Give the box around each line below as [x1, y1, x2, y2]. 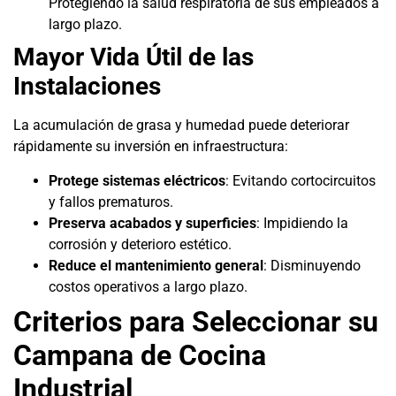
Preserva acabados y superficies [49, 214, 256, 232]
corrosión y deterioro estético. [49, 235, 232, 253]
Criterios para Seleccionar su [13, 304, 378, 339]
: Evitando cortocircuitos [225, 171, 376, 189]
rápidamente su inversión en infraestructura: [13, 138, 288, 156]
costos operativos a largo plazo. [49, 278, 247, 295]
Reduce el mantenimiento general [49, 256, 263, 274]
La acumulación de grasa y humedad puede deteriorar [13, 117, 349, 134]
